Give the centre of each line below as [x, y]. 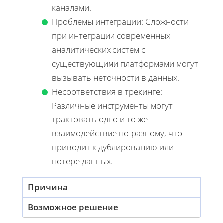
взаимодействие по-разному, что [117, 133]
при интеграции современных [111, 35]
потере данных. [82, 161]
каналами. [71, 7]
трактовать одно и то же [100, 119]
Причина [48, 187]
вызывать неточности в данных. [115, 77]
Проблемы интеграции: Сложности [120, 21]
